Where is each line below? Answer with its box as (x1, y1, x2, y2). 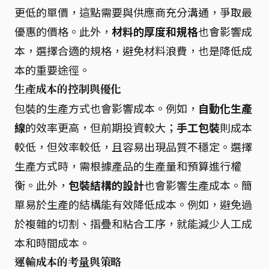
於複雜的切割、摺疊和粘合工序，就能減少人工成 (14, 216, 252, 231)
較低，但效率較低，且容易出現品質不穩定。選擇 (14, 139, 252, 154)
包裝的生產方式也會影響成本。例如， (14, 100, 198, 116)
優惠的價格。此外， (14, 23, 112, 39)
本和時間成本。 (14, 235, 90, 250)
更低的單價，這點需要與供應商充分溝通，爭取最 (14, 4, 252, 20)
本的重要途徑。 (14, 62, 90, 77)
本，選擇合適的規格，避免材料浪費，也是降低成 (14, 43, 252, 58)
